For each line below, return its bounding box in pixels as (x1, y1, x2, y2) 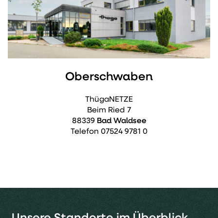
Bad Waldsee (96, 117, 146, 125)
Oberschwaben (65, 71, 153, 83)
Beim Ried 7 (87, 106, 131, 114)
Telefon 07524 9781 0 (71, 127, 147, 136)
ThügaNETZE (85, 95, 133, 104)
